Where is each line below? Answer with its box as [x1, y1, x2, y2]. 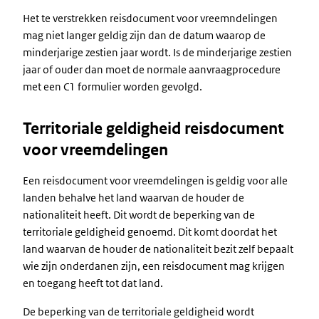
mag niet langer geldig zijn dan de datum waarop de [23, 28, 266, 42]
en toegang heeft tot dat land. [23, 276, 165, 290]
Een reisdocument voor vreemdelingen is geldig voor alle [23, 174, 288, 187]
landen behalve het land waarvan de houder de [23, 191, 244, 204]
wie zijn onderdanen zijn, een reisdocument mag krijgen [23, 259, 285, 273]
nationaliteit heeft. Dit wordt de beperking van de [23, 208, 255, 221]
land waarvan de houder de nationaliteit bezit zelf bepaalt [23, 242, 293, 256]
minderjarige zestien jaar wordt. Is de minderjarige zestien [23, 46, 292, 59]
